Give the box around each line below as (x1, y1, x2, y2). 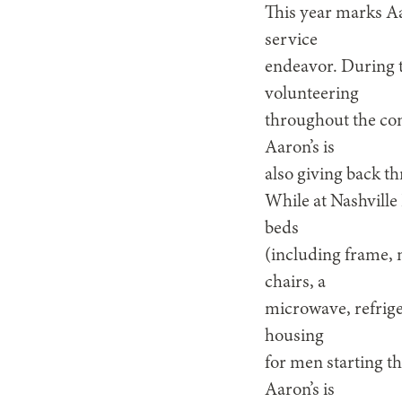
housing (265, 327, 325, 346)
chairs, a (265, 273, 327, 293)
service (265, 31, 319, 50)
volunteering (265, 84, 360, 104)
